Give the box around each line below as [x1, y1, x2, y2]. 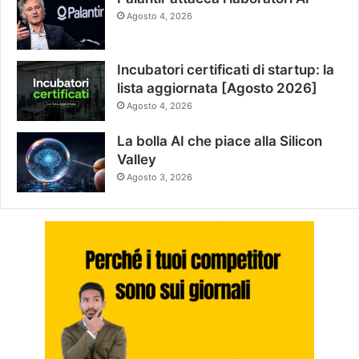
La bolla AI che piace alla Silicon [117, 132, 322, 149]
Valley [117, 151, 156, 167]
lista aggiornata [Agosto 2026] [117, 79, 317, 96]
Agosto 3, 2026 [127, 171, 192, 183]
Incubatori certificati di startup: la [117, 61, 334, 78]
